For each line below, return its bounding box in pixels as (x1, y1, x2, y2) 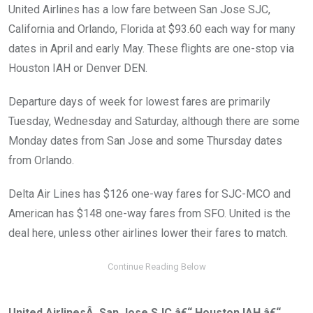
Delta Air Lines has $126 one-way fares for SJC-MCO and (8, 187, 291, 201)
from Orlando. (8, 154, 74, 168)
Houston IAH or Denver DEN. (8, 61, 147, 75)
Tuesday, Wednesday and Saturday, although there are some (8, 115, 300, 129)
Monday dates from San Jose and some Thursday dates (8, 134, 282, 148)
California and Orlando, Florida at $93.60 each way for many (8, 22, 296, 36)
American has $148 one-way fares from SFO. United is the (8, 207, 291, 221)
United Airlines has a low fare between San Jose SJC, (8, 3, 270, 17)
